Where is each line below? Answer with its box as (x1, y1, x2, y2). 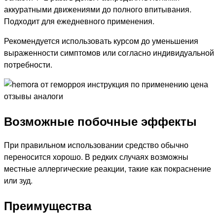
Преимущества (4, 197, 91, 214)
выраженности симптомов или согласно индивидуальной (4, 46, 214, 58)
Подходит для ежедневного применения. (4, 15, 154, 27)
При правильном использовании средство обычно (4, 139, 188, 151)
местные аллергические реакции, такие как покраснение (4, 163, 211, 175)
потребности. (4, 58, 52, 70)
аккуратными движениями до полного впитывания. (4, 3, 191, 15)
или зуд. (4, 175, 33, 186)
